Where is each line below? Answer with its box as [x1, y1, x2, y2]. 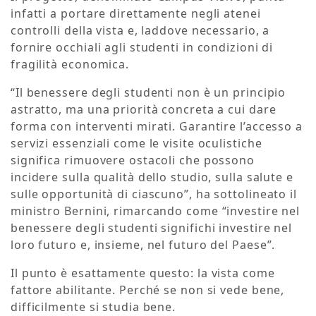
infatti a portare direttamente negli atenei [11, 6, 261, 22]
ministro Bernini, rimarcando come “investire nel [11, 203, 300, 219]
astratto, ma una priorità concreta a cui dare [11, 102, 276, 118]
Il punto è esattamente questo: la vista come [11, 265, 275, 281]
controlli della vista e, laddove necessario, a [11, 23, 270, 39]
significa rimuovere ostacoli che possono [11, 152, 255, 169]
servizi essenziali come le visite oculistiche [11, 135, 262, 152]
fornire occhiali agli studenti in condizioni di [11, 39, 274, 56]
